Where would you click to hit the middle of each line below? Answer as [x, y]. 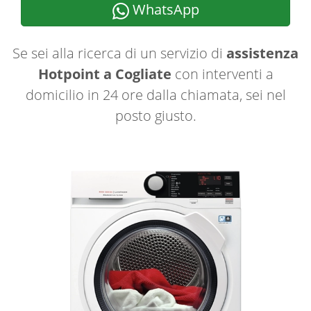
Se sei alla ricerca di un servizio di [119, 53]
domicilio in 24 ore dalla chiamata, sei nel [155, 95]
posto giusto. [155, 116]
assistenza [262, 53]
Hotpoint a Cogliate [104, 74]
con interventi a [222, 74]
